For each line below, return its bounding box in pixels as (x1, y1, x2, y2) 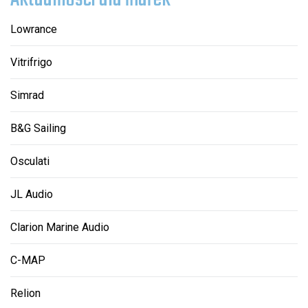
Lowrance (10, 22, 57, 36)
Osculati (10, 154, 49, 168)
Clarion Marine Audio (10, 220, 109, 234)
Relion (10, 286, 41, 300)
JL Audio (10, 187, 53, 201)
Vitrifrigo (10, 55, 52, 69)
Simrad (10, 88, 44, 102)
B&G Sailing (10, 121, 66, 135)
